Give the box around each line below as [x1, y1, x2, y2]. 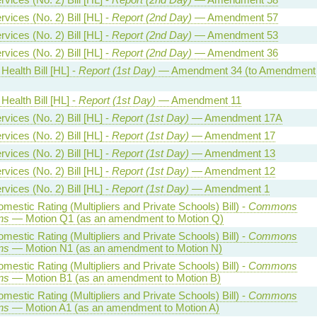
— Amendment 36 [191, 46, 278, 59]
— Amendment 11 [155, 93, 241, 106]
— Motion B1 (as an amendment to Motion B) [8, 271, 221, 284]
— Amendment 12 [188, 164, 275, 177]
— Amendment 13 [188, 146, 275, 159]
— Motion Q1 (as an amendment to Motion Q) [8, 212, 224, 224]
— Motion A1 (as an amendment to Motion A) [8, 301, 219, 313]
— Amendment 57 [191, 11, 278, 23]
